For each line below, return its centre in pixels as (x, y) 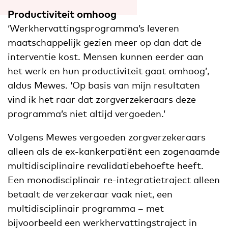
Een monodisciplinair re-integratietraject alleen (114, 180)
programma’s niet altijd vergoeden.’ (87, 114)
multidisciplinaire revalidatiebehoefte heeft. (106, 166)
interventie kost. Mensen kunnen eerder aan (106, 57)
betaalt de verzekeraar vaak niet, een (90, 194)
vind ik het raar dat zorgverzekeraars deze (102, 99)
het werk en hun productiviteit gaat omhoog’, (108, 71)
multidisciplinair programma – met (86, 208)
